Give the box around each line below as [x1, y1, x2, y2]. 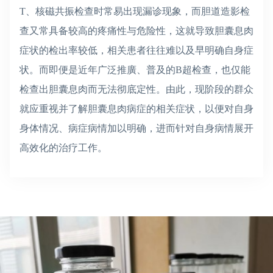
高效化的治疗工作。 [19, 142, 107, 153]
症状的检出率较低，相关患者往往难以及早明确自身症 [19, 44, 253, 55]
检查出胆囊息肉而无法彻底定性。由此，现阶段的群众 [19, 83, 253, 94]
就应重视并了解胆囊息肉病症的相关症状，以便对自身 [19, 103, 253, 114]
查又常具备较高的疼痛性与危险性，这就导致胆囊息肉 [19, 25, 253, 36]
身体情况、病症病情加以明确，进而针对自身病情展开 [19, 122, 253, 133]
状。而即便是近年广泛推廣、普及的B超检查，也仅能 [19, 64, 250, 75]
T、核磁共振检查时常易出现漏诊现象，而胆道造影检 [19, 5, 250, 16]
